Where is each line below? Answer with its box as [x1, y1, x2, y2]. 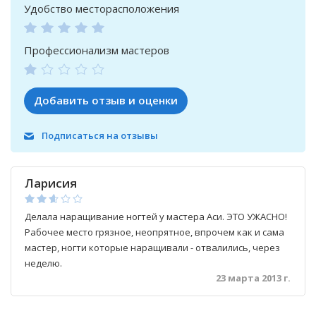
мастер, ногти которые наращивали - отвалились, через [25, 241, 280, 254]
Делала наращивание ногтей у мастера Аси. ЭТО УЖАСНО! [25, 210, 287, 223]
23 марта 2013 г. [216, 272, 291, 284]
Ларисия [25, 175, 77, 191]
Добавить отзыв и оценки [34, 93, 178, 107]
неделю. [25, 257, 62, 269]
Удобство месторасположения [24, 1, 179, 16]
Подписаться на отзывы [42, 129, 158, 142]
